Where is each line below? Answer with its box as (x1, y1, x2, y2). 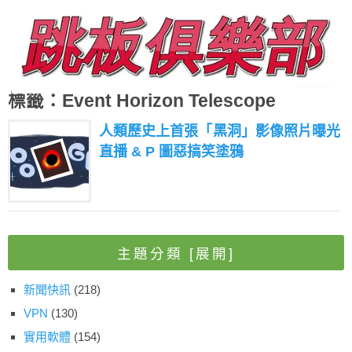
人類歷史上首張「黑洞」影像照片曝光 (99, 123, 340, 140)
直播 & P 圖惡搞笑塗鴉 (99, 144, 244, 160)
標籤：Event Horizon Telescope (8, 91, 276, 112)
